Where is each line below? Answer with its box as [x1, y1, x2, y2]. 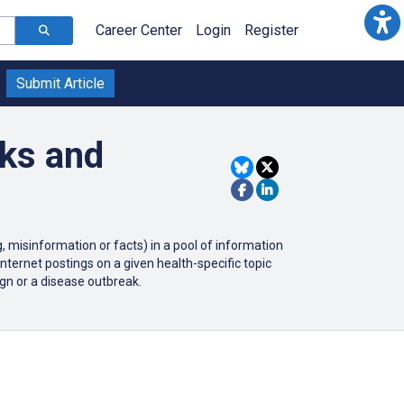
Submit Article [16, 75, 105, 92]
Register [244, 22, 298, 39]
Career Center [96, 22, 182, 39]
